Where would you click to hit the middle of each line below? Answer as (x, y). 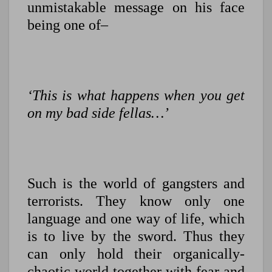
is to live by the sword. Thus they (136, 236)
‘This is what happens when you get (136, 96)
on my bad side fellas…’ (98, 113)
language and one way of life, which (136, 219)
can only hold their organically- (136, 254)
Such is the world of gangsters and (136, 184)
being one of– (68, 25)
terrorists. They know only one (136, 201)
